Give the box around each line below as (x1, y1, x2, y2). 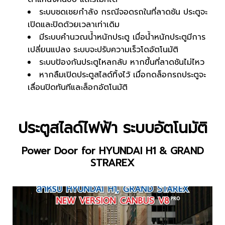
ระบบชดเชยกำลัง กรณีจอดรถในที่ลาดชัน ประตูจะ (39, 6, 207, 18)
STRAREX (90, 155, 135, 170)
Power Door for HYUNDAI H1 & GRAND (21, 143, 204, 158)
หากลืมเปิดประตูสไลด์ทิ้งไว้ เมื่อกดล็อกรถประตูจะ (39, 69, 206, 81)
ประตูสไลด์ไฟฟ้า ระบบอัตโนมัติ (18, 117, 207, 140)
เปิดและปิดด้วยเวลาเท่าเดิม (28, 19, 120, 31)
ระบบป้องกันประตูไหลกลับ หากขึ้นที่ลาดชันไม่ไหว (39, 56, 204, 68)
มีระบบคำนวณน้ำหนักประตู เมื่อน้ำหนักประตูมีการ (39, 31, 205, 43)
